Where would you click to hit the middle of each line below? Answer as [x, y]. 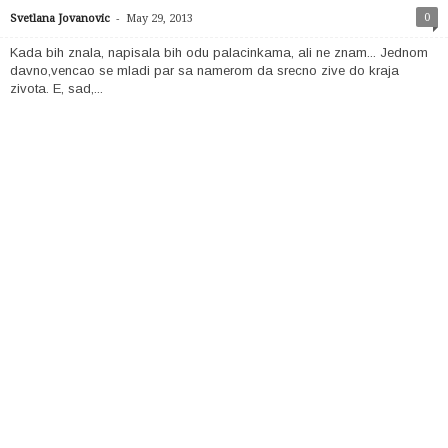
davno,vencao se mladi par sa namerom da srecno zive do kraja [204, 70]
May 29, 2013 [159, 18]
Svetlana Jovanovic [60, 18]
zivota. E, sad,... [56, 88]
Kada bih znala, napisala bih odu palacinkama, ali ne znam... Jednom [219, 52]
